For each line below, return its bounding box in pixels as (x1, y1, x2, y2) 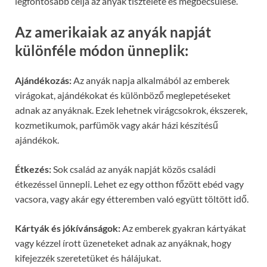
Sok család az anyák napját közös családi (51, 163, 216, 175)
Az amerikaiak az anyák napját (15, 23, 211, 41)
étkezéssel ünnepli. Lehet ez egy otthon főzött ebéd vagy (15, 178, 244, 190)
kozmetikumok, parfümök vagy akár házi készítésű (15, 119, 218, 131)
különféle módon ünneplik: (15, 42, 188, 60)
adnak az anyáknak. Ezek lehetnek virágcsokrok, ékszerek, (15, 104, 247, 116)
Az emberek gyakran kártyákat (120, 222, 246, 234)
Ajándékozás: (15, 74, 72, 86)
